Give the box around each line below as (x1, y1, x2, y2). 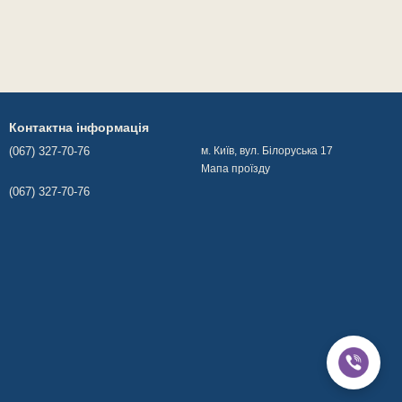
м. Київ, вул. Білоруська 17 (201, 144, 333, 157)
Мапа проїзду (201, 162, 270, 175)
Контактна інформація (9, 120, 149, 135)
